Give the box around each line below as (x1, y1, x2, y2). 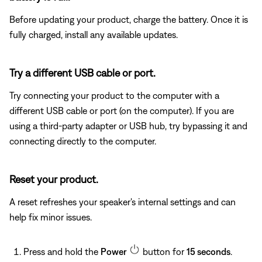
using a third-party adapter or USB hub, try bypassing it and (9, 120, 247, 131)
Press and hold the (23, 246, 101, 257)
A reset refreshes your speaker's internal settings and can (9, 196, 236, 207)
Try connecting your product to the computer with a (9, 89, 219, 101)
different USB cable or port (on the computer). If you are (9, 105, 234, 116)
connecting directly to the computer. (9, 135, 156, 146)
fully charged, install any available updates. (9, 29, 178, 40)
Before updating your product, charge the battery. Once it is (9, 13, 248, 25)
